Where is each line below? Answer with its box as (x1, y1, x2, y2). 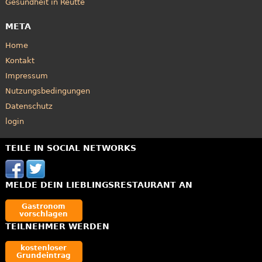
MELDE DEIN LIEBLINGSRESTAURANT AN (5, 180, 192, 190)
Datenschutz (5, 102, 53, 111)
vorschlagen (19, 210, 68, 219)
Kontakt (5, 56, 35, 65)
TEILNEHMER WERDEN (5, 222, 109, 232)
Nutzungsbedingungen (5, 87, 90, 96)
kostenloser (20, 243, 67, 252)
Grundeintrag (16, 251, 71, 260)
